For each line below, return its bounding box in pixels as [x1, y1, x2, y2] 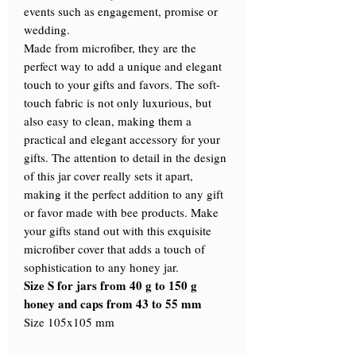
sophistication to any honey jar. [24, 259, 179, 276]
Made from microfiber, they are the [24, 40, 196, 56]
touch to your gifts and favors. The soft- [24, 76, 220, 93]
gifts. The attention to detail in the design [24, 149, 226, 166]
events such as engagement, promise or [24, 3, 218, 20]
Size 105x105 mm [24, 314, 114, 331]
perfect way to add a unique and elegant [24, 58, 222, 75]
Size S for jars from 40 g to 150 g [24, 277, 197, 295]
